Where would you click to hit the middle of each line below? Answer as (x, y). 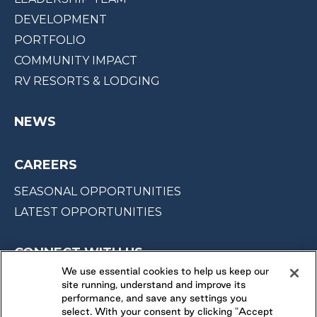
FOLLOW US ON (68, 295)
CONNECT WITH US (79, 252)
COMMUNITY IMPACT (76, 60)
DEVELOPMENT (60, 19)
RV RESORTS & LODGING (87, 81)
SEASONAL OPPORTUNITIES (98, 191)
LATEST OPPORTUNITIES (88, 212)
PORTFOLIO (50, 40)
